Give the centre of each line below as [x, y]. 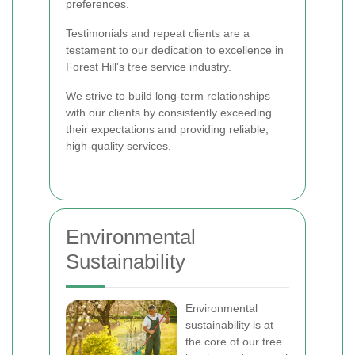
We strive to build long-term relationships [168, 96]
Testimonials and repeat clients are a [158, 33]
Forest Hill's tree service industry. [149, 67]
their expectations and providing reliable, [167, 129]
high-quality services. [118, 146]
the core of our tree [234, 342]
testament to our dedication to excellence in [175, 50]
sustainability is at [229, 325]
